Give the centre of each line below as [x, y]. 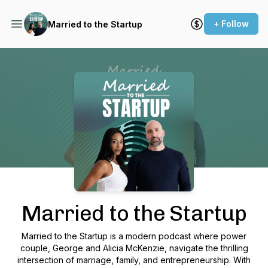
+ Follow [231, 24]
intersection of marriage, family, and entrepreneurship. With [134, 260]
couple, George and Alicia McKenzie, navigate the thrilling [134, 248]
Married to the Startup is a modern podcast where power [134, 236]
